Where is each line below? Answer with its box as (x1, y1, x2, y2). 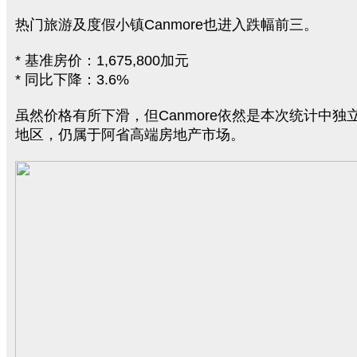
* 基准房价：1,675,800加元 (15, 53, 189, 69)
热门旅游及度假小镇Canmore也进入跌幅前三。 (15, 17, 318, 33)
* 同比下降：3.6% (15, 72, 129, 88)
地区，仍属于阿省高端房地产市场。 (15, 127, 245, 143)
